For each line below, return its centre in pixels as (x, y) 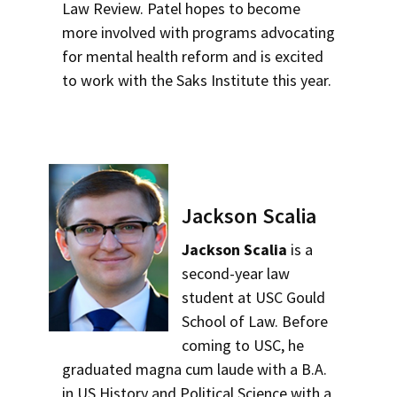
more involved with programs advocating (198, 32)
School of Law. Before (255, 321)
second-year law (236, 273)
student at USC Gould (254, 297)
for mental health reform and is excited (193, 56)
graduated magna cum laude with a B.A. (195, 369)
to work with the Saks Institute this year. (197, 80)
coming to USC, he (243, 345)
